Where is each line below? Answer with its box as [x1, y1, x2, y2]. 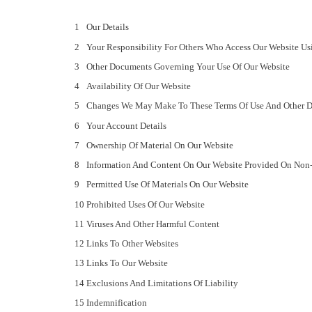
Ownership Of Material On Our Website [86, 139, 233, 150]
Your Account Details [86, 120, 166, 131]
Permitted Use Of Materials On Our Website [86, 179, 249, 190]
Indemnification [86, 297, 147, 308]
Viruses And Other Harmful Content [86, 218, 219, 229]
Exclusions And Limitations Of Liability [86, 277, 238, 288]
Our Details [86, 22, 129, 33]
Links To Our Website [86, 258, 168, 269]
